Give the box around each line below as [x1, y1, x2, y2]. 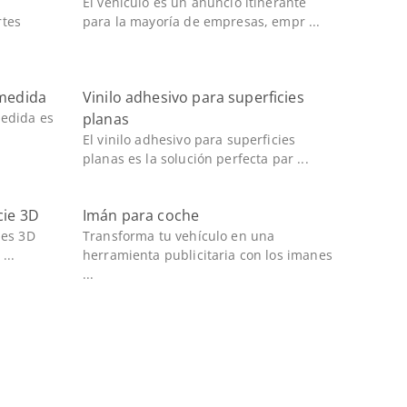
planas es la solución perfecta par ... [82, 150, 309, 167]
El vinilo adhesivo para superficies [82, 131, 296, 148]
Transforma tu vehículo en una [82, 227, 275, 244]
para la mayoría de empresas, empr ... [82, 13, 321, 30]
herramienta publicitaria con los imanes [82, 246, 333, 263]
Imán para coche [82, 205, 200, 225]
